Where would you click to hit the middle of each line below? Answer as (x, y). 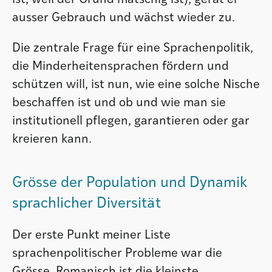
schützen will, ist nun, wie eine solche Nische (136, 85)
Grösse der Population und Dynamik (130, 183)
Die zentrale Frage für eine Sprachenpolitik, (133, 48)
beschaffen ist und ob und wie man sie (119, 103)
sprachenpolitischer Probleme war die (117, 253)
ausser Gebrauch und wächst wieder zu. (124, 18)
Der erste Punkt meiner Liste (91, 235)
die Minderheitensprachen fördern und (121, 66)
